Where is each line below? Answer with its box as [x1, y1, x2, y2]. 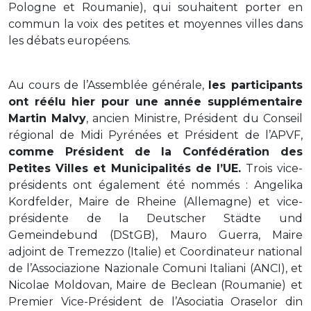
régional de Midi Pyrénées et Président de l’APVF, [8, 128, 303, 142]
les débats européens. [8, 33, 131, 47]
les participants [208, 78, 303, 92]
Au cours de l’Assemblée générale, [8, 78, 208, 92]
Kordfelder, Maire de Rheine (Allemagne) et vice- [8, 194, 303, 208]
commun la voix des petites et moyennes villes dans [8, 17, 303, 31]
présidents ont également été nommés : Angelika [8, 178, 303, 192]
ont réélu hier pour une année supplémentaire [8, 94, 303, 108]
